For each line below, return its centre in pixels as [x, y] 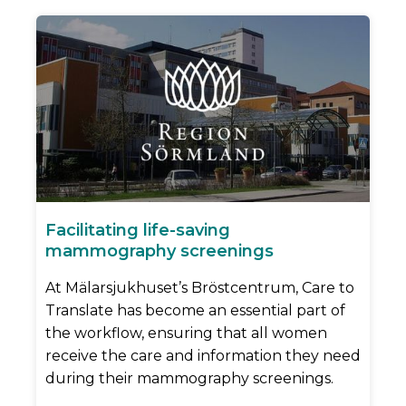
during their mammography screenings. [189, 379]
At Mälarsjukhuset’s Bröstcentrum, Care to [200, 288]
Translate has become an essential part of [195, 311]
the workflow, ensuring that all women [186, 333]
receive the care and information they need [203, 356]
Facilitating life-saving [138, 231]
